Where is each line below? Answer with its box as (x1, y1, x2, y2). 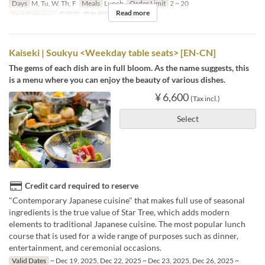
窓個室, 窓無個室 (57, 10, 111, 20)
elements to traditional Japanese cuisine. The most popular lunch (9, 219, 245, 230)
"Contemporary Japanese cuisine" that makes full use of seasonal (9, 195, 245, 206)
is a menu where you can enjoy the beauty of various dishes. (9, 75, 225, 85)
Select (176, 114, 199, 124)
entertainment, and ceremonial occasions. (9, 243, 161, 253)
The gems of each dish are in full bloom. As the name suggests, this (9, 63, 249, 73)
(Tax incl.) (190, 94, 221, 104)
